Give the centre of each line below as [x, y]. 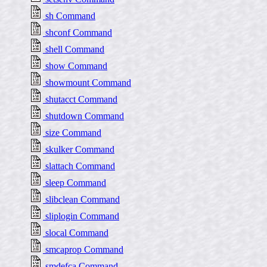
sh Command [69, 16]
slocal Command [76, 233]
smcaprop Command [83, 249]
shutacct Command [80, 99]
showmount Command [87, 83]
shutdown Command [83, 116]
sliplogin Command [81, 216]
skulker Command [79, 149]
